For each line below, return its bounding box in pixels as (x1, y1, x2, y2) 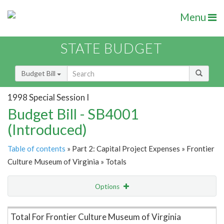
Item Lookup (10, 203, 49, 212)
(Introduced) (7, 120, 87, 138)
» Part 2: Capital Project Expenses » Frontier (65, 144, 214, 153)
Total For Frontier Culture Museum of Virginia (10, 211, 181, 222)
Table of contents (7, 144, 65, 153)
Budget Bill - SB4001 (7, 105, 139, 123)
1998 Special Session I (7, 91, 89, 102)
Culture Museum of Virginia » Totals (7, 157, 126, 166)
